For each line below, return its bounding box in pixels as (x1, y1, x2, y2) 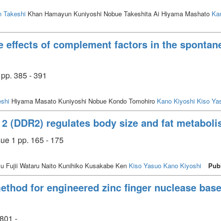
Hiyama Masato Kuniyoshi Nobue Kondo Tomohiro (9, 96, 157, 106)
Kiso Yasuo (129, 160, 161, 170)
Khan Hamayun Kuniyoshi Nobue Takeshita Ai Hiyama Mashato (26, 8, 212, 18)
